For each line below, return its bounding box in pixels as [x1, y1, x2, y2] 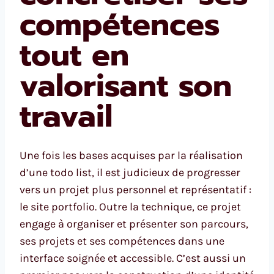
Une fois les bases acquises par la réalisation [20, 149, 243, 163]
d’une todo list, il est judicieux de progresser [20, 166, 240, 180]
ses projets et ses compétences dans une [20, 234, 224, 248]
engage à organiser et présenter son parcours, [20, 217, 248, 231]
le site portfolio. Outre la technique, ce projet [20, 200, 241, 214]
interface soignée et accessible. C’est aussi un [20, 251, 246, 265]
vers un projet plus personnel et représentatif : [20, 183, 251, 197]
